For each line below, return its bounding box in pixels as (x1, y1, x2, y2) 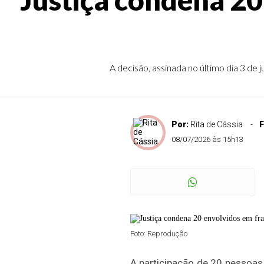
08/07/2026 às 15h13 (171, 135, 243, 144)
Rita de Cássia (190, 120, 243, 129)
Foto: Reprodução (130, 229, 187, 238)
